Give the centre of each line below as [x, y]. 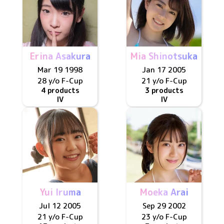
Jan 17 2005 [164, 70]
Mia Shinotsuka [164, 56]
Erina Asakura [60, 56]
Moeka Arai [164, 192]
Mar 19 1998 [60, 70]
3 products [164, 90]
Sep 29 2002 [164, 206]
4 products [60, 90]
